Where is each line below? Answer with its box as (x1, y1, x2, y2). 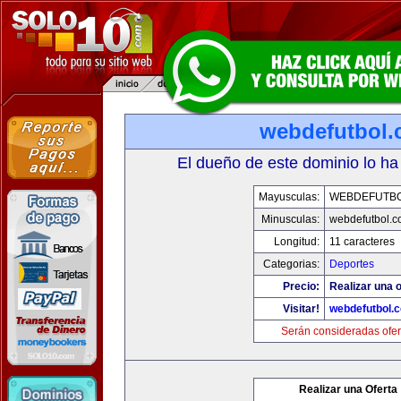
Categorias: (262, 258, 320, 270)
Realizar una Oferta (299, 383, 397, 396)
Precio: (282, 280, 320, 293)
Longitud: (273, 235, 320, 248)
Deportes (328, 258, 374, 270)
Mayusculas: (258, 191, 320, 203)
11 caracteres (328, 235, 395, 248)
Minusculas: (260, 213, 320, 226)
